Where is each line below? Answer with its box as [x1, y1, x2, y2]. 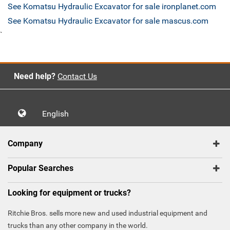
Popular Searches [8, 163, 73, 174]
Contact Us [57, 71, 97, 82]
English [42, 109, 75, 119]
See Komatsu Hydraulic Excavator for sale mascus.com [8, 16, 208, 26]
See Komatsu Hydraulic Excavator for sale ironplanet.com [8, 2, 216, 12]
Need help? [13, 71, 55, 82]
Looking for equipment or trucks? [8, 188, 131, 198]
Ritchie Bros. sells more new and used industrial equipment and [8, 209, 207, 218]
